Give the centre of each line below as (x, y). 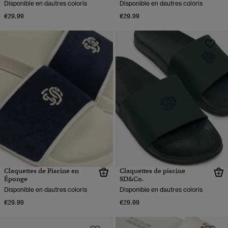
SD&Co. (132, 179)
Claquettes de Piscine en (41, 171)
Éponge (16, 179)
